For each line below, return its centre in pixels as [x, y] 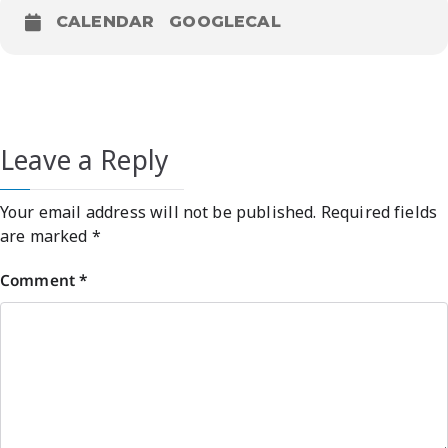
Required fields [379, 211]
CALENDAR [105, 21]
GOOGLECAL [225, 21]
